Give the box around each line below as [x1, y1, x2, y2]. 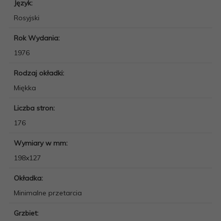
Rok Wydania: [14, 33, 62, 42]
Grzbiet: [14, 208, 40, 218]
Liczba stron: [14, 103, 57, 112]
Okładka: [14, 173, 45, 183]
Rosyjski [14, 13, 39, 22]
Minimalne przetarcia [14, 188, 82, 197]
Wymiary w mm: [14, 138, 70, 147]
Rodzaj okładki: [14, 68, 66, 77]
